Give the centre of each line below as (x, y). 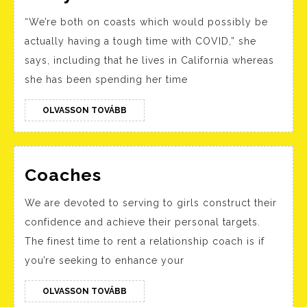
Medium (109, 30)
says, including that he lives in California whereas (149, 61)
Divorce (108, 236)
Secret (103, 174)
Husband (112, 277)
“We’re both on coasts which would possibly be (146, 22)
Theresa (110, 51)
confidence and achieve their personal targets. (143, 222)
